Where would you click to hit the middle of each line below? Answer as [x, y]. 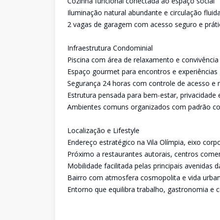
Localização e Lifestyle [103, 130]
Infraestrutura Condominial [110, 48]
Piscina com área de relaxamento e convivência [143, 60]
